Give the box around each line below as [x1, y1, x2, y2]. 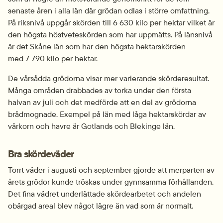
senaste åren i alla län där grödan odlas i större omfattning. [8, 5, 210, 15]
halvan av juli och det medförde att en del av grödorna [8, 97, 196, 107]
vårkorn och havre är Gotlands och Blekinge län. [8, 120, 175, 131]
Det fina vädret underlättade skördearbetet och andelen [8, 188, 201, 199]
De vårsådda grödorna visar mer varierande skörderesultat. [8, 73, 209, 83]
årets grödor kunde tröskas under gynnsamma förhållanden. [8, 176, 214, 187]
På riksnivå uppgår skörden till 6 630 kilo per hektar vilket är [8, 17, 215, 27]
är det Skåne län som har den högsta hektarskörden [8, 41, 186, 51]
